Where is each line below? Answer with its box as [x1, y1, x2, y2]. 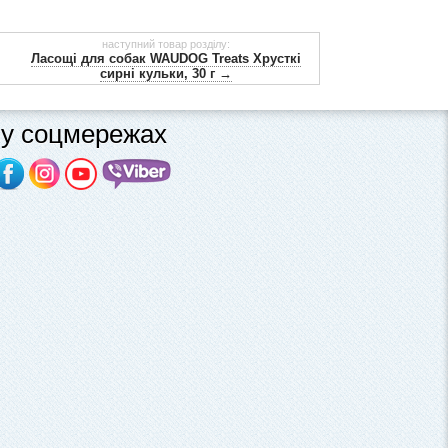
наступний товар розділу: [102, 38, 230, 51]
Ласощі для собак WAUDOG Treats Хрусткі [31, 51, 301, 67]
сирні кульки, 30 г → [100, 66, 232, 82]
